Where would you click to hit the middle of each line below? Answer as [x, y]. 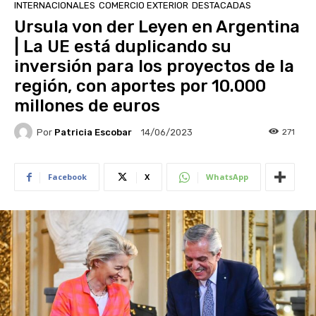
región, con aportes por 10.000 [140, 86]
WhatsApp [227, 177]
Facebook [67, 177]
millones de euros [87, 106]
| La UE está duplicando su [123, 47]
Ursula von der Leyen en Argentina [157, 27]
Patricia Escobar [93, 132]
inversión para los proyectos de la [154, 67]
